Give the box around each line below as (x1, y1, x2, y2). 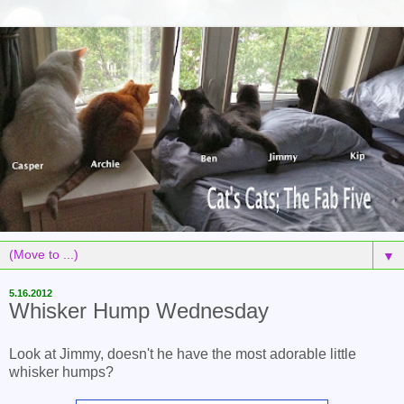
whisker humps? (9, 364, 114, 381)
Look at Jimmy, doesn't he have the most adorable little (9, 346, 356, 363)
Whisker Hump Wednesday (9, 298, 269, 324)
